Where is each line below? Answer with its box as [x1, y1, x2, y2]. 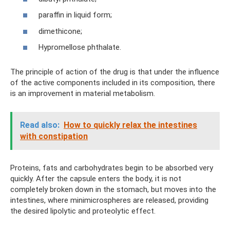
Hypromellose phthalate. [39, 43, 121, 52]
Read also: [20, 120, 60, 130]
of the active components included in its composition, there [10, 78, 215, 87]
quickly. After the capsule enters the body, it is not [10, 174, 181, 183]
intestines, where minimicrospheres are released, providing [10, 196, 208, 205]
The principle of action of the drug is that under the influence [10, 67, 219, 76]
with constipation [20, 131, 88, 141]
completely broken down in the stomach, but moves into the [10, 185, 216, 194]
